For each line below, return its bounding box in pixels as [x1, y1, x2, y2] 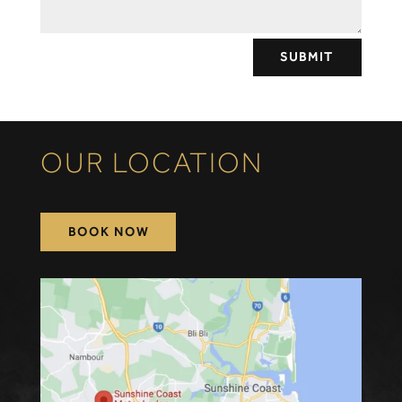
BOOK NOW [67, 224, 149, 240]
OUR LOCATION [39, 146, 263, 179]
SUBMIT [280, 49, 335, 65]
